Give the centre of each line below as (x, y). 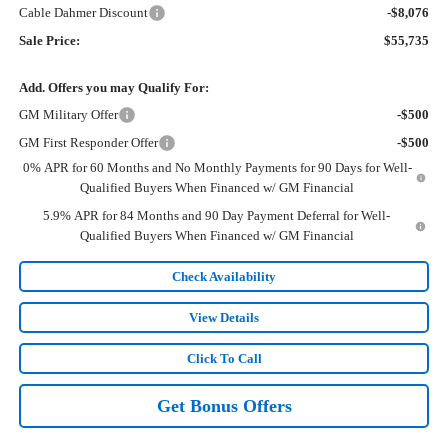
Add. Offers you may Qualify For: (113, 88)
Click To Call (224, 359)
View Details (224, 318)
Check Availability (224, 277)
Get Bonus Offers (224, 406)
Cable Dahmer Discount (83, 13)
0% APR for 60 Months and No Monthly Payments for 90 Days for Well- (217, 168)
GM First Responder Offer (88, 143)
